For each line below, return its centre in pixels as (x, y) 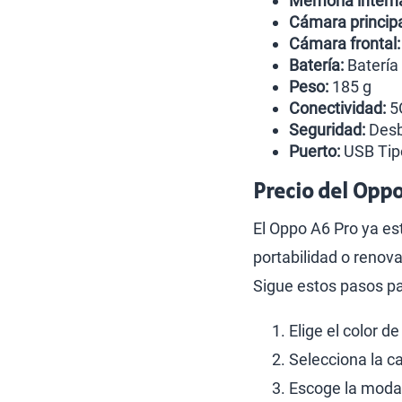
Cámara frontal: (345, 44)
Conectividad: (337, 108)
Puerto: (315, 151)
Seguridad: (327, 130)
